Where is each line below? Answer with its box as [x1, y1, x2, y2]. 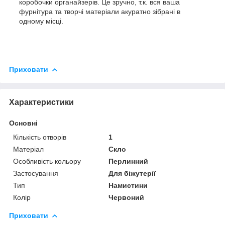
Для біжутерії [108, 169, 156, 177]
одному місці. [19, 17, 63, 25]
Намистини [108, 181, 148, 189]
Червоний [108, 193, 145, 201]
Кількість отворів [13, 133, 66, 141]
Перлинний [108, 157, 149, 165]
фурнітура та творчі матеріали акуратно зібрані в [19, 7, 180, 16]
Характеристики [9, 97, 74, 106]
